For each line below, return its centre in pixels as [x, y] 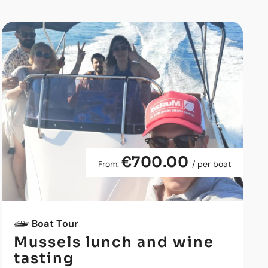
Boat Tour [55, 223]
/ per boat [211, 164]
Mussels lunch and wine [114, 242]
